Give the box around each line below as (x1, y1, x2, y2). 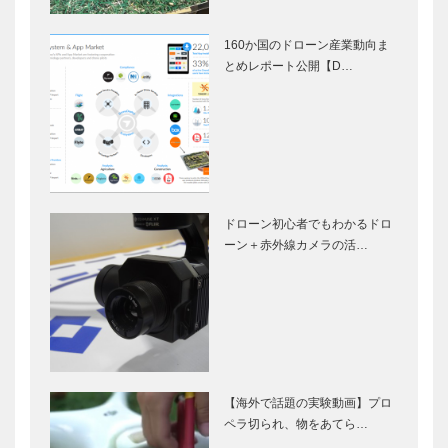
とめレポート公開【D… (224, 58, 353, 73)
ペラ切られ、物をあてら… (224, 416, 368, 431)
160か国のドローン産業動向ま (224, 37, 389, 52)
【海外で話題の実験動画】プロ (224, 395, 392, 410)
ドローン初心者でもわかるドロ (224, 216, 392, 231)
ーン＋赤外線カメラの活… (224, 237, 368, 252)
